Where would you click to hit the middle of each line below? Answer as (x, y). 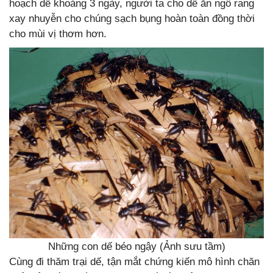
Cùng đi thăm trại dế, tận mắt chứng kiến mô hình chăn (134, 261)
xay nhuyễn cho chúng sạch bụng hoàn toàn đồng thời (132, 18)
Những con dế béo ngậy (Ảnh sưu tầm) (136, 246)
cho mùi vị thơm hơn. (58, 34)
